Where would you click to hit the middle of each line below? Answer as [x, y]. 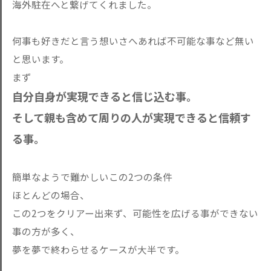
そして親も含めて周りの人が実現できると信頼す [132, 117]
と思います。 [41, 59]
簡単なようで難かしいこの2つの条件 [92, 177]
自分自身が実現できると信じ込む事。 [105, 96]
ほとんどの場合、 [51, 195]
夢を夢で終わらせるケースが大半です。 [98, 249]
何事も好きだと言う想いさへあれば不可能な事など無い [133, 41]
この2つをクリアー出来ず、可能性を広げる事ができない [135, 213]
